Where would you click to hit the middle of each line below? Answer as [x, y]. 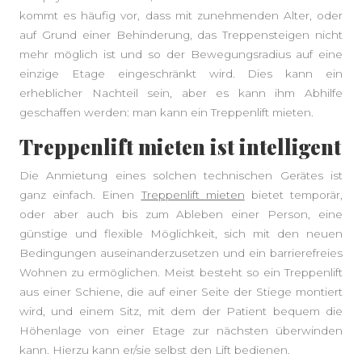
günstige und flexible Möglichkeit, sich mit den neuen [181, 234]
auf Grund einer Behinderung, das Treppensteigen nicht [181, 35]
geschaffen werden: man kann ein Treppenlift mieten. [166, 112]
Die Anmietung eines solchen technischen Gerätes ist [181, 175]
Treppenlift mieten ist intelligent [180, 147]
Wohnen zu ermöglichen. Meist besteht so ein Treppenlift [181, 272]
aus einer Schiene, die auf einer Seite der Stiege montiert [181, 292]
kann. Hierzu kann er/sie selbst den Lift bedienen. [155, 350]
